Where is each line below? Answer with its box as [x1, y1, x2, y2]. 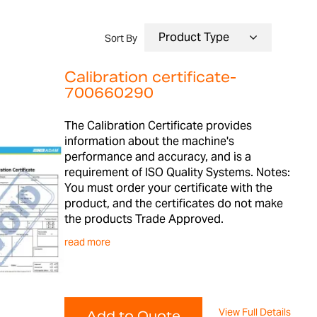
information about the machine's [64, 134, 234, 149]
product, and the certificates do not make [64, 196, 283, 211]
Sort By [105, 32, 138, 45]
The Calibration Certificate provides [64, 118, 252, 133]
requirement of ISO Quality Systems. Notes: [64, 165, 290, 180]
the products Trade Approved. [64, 212, 224, 226]
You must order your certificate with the [64, 180, 272, 195]
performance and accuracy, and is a [64, 149, 251, 164]
